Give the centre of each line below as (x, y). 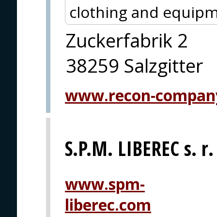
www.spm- (105, 184)
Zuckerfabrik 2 (127, 40)
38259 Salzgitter (134, 66)
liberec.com (108, 204)
